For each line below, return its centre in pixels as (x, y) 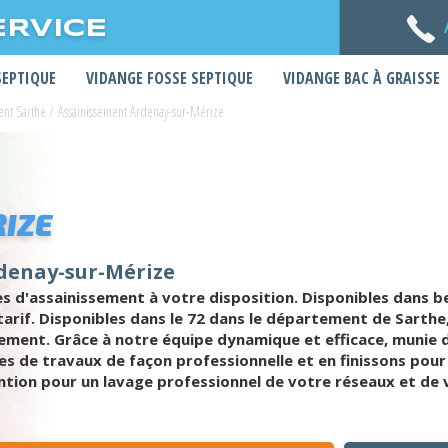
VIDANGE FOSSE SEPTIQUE (169, 78)
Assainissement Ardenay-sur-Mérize (141, 111)
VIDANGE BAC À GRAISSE (361, 78)
